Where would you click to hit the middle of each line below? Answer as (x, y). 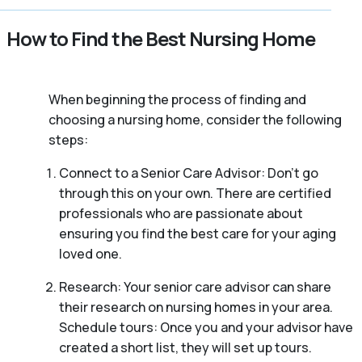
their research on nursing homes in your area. (196, 307)
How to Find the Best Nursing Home (161, 39)
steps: (68, 140)
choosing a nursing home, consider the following (195, 120)
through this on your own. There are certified (195, 194)
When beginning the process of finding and (177, 100)
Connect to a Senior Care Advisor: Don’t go (188, 173)
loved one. (90, 254)
